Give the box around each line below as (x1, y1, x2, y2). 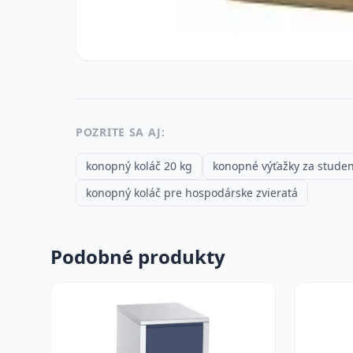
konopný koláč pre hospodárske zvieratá (86, 185, 298, 200)
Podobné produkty (50, 243, 225, 269)
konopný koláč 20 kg (86, 158, 192, 173)
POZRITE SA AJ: (76, 124, 165, 139)
